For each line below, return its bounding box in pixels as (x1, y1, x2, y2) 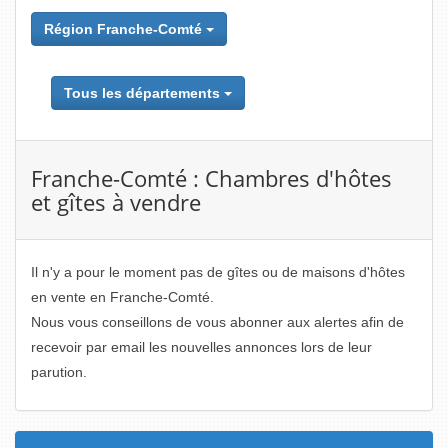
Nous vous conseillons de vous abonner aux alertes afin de (31, 314, 404, 330)
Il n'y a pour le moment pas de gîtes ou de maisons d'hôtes (31, 264, 405, 280)
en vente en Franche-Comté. (31, 289, 214, 305)
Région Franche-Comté (44, 21, 206, 37)
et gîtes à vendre (31, 187, 201, 217)
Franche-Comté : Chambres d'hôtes (31, 163, 392, 193)
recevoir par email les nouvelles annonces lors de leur (31, 339, 372, 355)
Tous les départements (64, 85, 224, 101)
